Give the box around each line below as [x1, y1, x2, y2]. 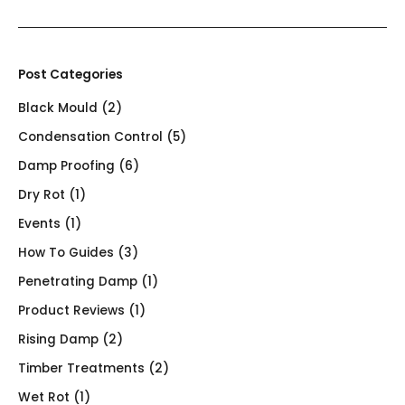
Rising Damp [18, 330, 99, 348]
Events [18, 214, 61, 232]
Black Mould [18, 99, 98, 117]
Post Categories [18, 66, 123, 84]
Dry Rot [18, 185, 65, 203]
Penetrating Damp [18, 272, 137, 290]
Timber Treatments [18, 359, 145, 377]
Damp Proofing [18, 156, 115, 174]
